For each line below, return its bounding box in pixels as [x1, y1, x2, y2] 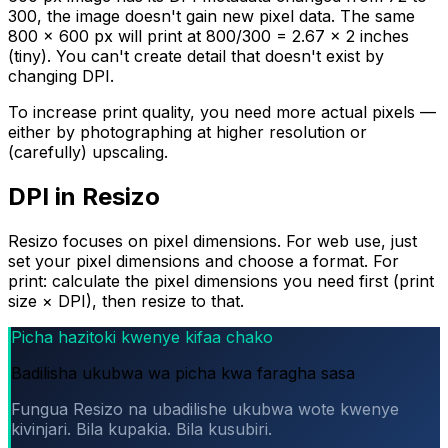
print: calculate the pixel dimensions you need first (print [8, 270, 434, 291]
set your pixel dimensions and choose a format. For [8, 250, 399, 271]
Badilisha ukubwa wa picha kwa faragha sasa [11, 362, 355, 383]
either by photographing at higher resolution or [8, 122, 367, 143]
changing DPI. [8, 66, 114, 87]
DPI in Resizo [8, 181, 160, 211]
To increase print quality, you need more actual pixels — [8, 102, 436, 123]
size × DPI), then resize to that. [8, 290, 244, 311]
